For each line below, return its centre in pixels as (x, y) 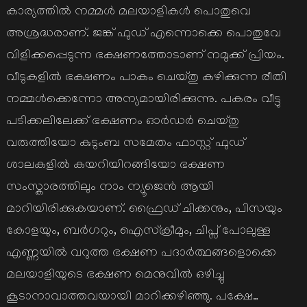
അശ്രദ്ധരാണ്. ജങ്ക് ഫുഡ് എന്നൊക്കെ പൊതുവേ (143, 35)
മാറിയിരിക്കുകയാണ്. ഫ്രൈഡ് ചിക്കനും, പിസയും (144, 210)
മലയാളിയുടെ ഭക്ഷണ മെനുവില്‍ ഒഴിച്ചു (115, 276)
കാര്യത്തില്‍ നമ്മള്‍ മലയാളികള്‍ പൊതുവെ (128, 13)
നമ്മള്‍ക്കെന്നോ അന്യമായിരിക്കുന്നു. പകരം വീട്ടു (143, 100)
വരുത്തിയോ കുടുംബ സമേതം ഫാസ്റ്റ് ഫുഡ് (125, 144)
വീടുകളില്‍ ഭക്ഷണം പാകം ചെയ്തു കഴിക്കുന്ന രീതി (146, 78)
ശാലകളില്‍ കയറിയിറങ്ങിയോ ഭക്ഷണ (115, 166)
